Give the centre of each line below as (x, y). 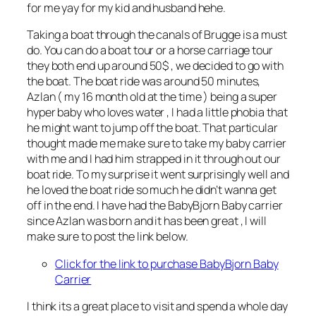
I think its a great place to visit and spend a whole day (158, 306)
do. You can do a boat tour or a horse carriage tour (150, 50)
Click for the (87, 263)
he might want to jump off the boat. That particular (152, 128)
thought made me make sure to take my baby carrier (157, 144)
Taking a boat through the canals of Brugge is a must (157, 35)
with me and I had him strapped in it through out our (154, 159)
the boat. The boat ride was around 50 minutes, (144, 81)
